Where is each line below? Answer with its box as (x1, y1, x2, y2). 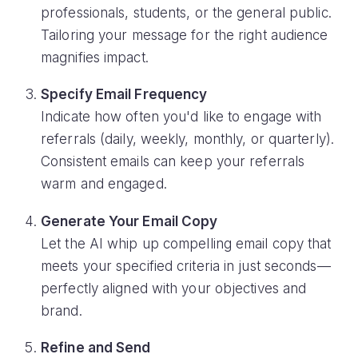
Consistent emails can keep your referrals (41, 153, 305, 170)
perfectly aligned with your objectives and (41, 280, 307, 296)
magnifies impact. (41, 49, 149, 66)
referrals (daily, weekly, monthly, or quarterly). (41, 131, 334, 148)
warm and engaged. (41, 176, 167, 193)
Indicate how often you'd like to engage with (41, 109, 322, 125)
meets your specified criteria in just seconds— (41, 257, 331, 274)
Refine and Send (41, 340, 151, 356)
